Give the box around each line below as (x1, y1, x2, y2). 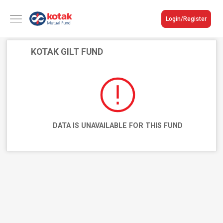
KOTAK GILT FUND (31, 46, 104, 57)
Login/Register (166, 15, 207, 22)
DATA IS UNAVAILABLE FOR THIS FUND (52, 121, 183, 130)
